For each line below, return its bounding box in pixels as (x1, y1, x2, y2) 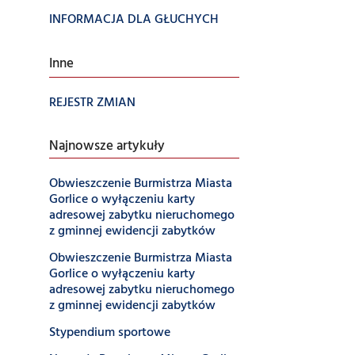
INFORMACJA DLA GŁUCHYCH (49, 10, 219, 30)
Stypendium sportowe (49, 323, 170, 343)
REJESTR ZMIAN (49, 93, 136, 113)
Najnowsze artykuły (49, 136, 165, 157)
